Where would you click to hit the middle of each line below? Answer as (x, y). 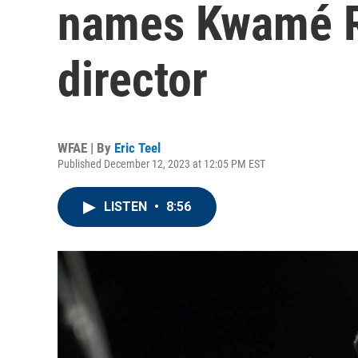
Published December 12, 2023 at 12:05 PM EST (161, 164)
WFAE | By (86, 148)
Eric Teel (137, 148)
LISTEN (127, 207)
